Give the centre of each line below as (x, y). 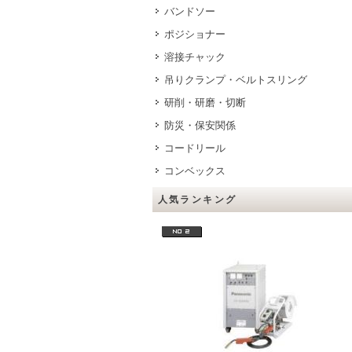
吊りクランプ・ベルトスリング (235, 80)
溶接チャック (194, 57)
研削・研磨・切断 (205, 103)
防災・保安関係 (200, 125)
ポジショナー (194, 34)
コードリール (194, 148)
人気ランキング (197, 200)
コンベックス (194, 171)
